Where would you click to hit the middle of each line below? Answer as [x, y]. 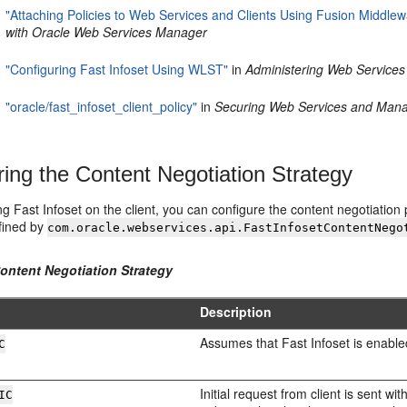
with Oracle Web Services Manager [107, 32]
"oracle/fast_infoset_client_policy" [102, 106]
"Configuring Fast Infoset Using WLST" [117, 69]
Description [236, 312]
